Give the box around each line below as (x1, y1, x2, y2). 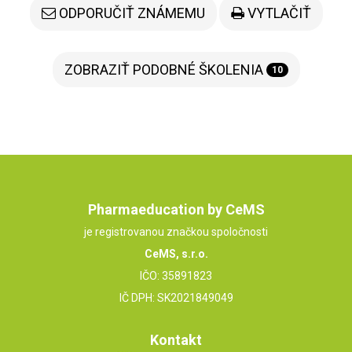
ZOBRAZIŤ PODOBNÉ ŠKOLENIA (64, 60, 266, 78)
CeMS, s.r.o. (144, 247, 208, 261)
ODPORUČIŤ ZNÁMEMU (58, 4, 205, 21)
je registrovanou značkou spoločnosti (84, 225, 268, 239)
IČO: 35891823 (140, 269, 212, 283)
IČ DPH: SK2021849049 (119, 291, 233, 305)
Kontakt (150, 332, 202, 349)
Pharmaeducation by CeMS (87, 201, 265, 218)
